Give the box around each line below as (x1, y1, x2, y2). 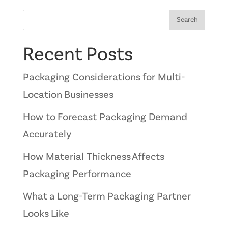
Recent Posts (22, 45, 133, 65)
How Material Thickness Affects (22, 152, 164, 163)
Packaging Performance (22, 169, 131, 180)
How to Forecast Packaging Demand (22, 112, 187, 123)
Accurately (22, 130, 71, 140)
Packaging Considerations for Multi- (22, 73, 185, 83)
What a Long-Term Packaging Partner (22, 192, 191, 203)
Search (177, 16, 198, 23)
